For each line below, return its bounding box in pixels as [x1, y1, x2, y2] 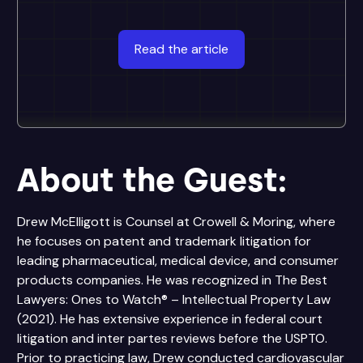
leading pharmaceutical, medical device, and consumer [17, 252, 339, 269]
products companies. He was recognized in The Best [17, 271, 327, 288]
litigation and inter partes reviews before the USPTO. [17, 330, 327, 347]
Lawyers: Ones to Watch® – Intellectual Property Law [17, 291, 331, 308]
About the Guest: [17, 160, 287, 199]
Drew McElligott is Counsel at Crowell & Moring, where [17, 213, 335, 230]
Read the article [135, 41, 228, 58]
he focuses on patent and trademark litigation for [17, 233, 311, 250]
